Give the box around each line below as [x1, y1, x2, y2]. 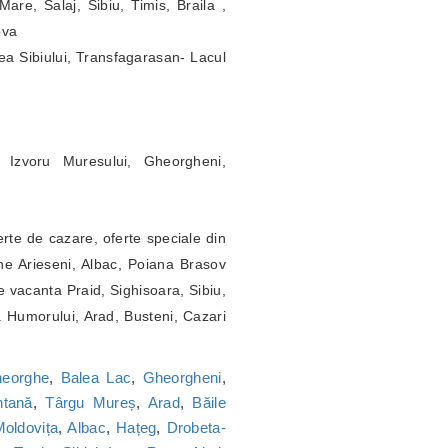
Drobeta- [166, 419, 226, 437]
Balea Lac [60, 369, 132, 387]
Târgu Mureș [45, 394, 137, 412]
